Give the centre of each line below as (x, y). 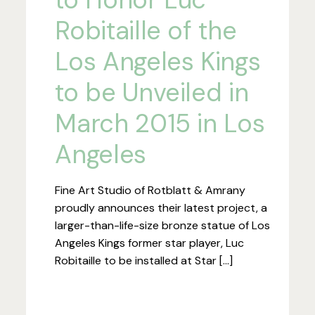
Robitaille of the (146, 30)
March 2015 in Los (160, 123)
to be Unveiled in (152, 92)
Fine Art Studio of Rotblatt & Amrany (150, 190)
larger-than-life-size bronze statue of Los (163, 225)
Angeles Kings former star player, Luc (150, 243)
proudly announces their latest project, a (161, 207)
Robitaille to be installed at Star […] (144, 260)
